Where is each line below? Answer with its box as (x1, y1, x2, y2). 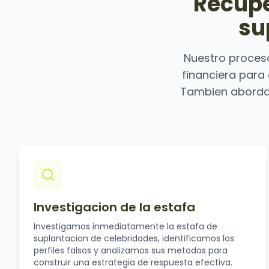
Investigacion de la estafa (34, 199, 195, 216)
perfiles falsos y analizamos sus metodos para (34, 244, 228, 256)
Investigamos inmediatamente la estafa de (34, 220, 217, 232)
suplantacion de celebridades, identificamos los (34, 232, 234, 244)
